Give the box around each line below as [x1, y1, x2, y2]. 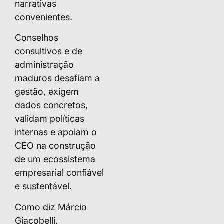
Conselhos [15, 32, 58, 43]
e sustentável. [15, 181, 72, 192]
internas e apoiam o [15, 127, 97, 138]
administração [15, 59, 74, 70]
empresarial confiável [15, 167, 104, 178]
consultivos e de [15, 46, 82, 57]
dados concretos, [15, 100, 88, 111]
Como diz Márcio [15, 201, 87, 212]
